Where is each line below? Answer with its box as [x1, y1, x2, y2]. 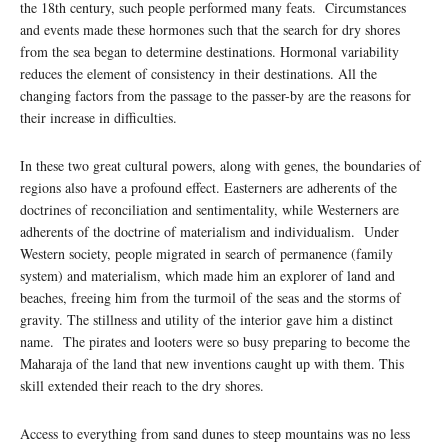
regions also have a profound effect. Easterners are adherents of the [20, 177, 397, 197]
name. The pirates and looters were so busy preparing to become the [20, 331, 410, 351]
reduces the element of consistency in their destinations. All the [20, 63, 377, 83]
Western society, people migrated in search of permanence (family [20, 243, 393, 263]
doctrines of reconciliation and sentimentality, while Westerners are [20, 199, 399, 219]
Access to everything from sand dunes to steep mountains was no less [20, 423, 410, 443]
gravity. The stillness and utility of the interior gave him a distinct [20, 309, 393, 329]
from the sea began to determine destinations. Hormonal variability [20, 41, 399, 61]
